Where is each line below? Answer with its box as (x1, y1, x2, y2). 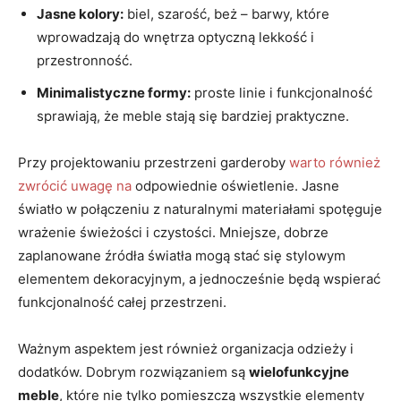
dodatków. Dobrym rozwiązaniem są (18, 363, 249, 380)
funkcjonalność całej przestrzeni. (18, 293, 226, 311)
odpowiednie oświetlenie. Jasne (132, 176, 339, 194)
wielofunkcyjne (249, 363, 349, 380)
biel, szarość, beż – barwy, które (124, 4, 329, 22)
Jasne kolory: (37, 4, 124, 22)
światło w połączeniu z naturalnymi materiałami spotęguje (18, 200, 382, 218)
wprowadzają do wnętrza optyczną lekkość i (37, 28, 314, 46)
